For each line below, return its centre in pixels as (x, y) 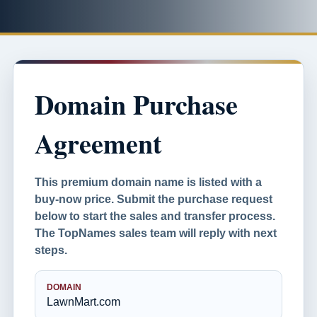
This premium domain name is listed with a (148, 182)
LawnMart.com (83, 302)
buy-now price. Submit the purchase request (154, 199)
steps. (51, 250)
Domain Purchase (136, 104)
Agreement (98, 143)
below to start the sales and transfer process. (155, 216)
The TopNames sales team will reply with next (156, 233)
